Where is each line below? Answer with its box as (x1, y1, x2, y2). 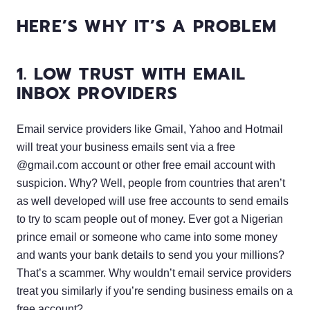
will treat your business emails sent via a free (17, 140, 235, 153)
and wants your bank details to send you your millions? (17, 248, 284, 261)
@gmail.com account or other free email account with (17, 158, 275, 171)
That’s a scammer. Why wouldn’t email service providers (17, 266, 291, 279)
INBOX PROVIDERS (17, 80, 178, 106)
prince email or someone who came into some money (17, 230, 277, 243)
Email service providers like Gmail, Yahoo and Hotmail (17, 122, 283, 135)
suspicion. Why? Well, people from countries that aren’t (17, 176, 285, 189)
